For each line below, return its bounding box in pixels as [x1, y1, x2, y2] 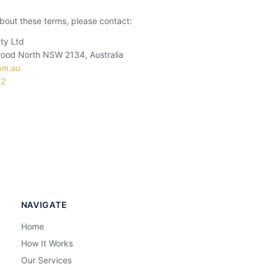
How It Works [20, 238, 73, 248]
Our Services [20, 255, 72, 265]
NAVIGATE [20, 199, 67, 210]
